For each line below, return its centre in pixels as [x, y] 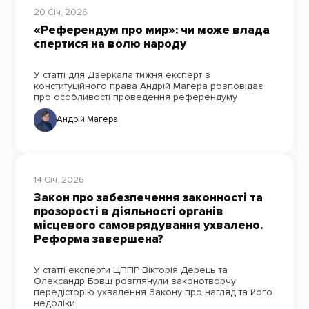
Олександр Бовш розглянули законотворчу [134, 281]
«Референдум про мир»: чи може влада [151, 30]
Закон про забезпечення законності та [148, 198]
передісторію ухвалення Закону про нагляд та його [153, 292]
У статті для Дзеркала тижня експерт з [122, 74]
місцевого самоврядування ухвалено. [148, 226]
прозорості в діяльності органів [128, 212]
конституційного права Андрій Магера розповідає [148, 86]
